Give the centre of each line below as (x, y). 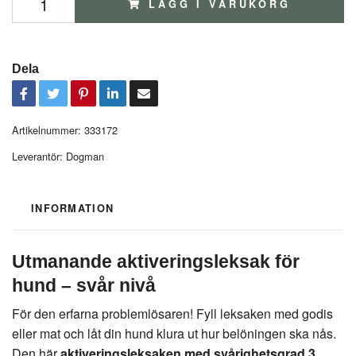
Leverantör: (37, 156)
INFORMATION (73, 208)
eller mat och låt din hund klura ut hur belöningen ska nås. (174, 333)
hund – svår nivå (84, 285)
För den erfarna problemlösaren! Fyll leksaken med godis (172, 313)
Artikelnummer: (46, 130)
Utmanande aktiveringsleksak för (156, 261)
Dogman (85, 156)
